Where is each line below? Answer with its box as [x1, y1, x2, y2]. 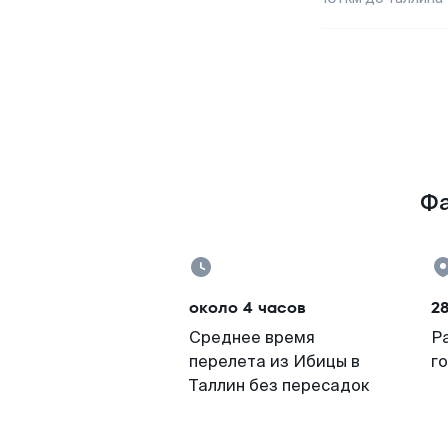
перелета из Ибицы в [189, 351, 360, 372]
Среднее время [189, 327, 315, 348]
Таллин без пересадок [189, 375, 370, 396]
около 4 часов [189, 296, 306, 319]
